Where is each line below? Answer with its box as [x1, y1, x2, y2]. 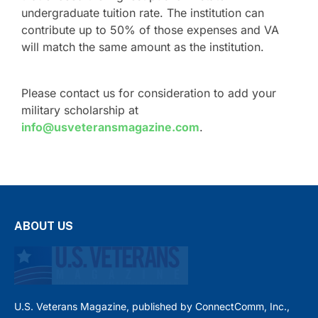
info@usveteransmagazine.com [21, 120, 199, 135]
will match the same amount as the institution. [21, 40, 264, 55]
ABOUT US [14, 219, 73, 234]
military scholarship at [21, 103, 138, 118]
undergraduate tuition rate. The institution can [21, 6, 264, 21]
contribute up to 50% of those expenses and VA [21, 23, 279, 38]
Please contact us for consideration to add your [21, 86, 276, 101]
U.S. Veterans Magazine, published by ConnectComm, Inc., [14, 300, 290, 312]
